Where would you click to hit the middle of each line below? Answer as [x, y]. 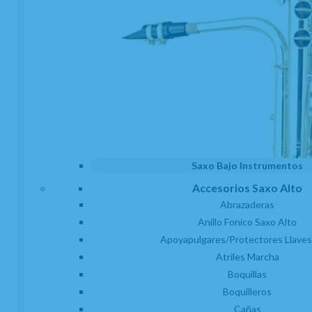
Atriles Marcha [247, 256]
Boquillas [247, 274]
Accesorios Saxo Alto [247, 187]
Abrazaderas [247, 204]
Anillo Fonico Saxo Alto [247, 221]
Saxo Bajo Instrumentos [247, 165]
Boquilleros [247, 291]
